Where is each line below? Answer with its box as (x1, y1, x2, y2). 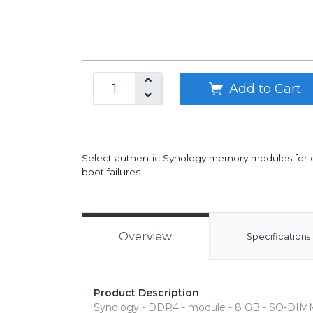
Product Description (94, 286, 199, 299)
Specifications (247, 231, 311, 242)
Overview (119, 230, 173, 243)
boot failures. (82, 166, 143, 177)
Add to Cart (225, 80, 301, 96)
